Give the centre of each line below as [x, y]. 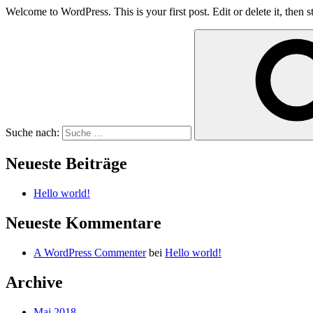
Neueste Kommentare [83, 223]
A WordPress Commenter [90, 252]
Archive [34, 282]
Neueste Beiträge [66, 164]
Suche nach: [32, 133]
